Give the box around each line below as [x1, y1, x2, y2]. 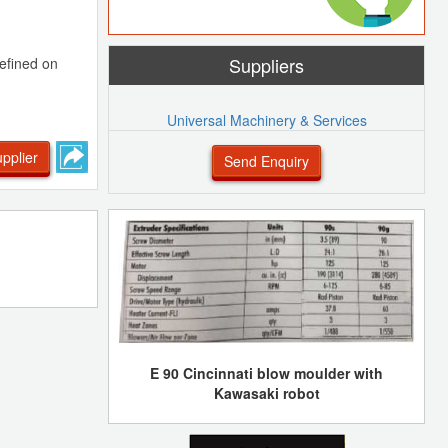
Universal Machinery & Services [166, 109, 367, 130]
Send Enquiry [224, 150, 309, 171]
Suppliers [229, 51, 304, 78]
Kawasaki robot [213, 382, 320, 403]
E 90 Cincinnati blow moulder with [150, 362, 383, 383]
